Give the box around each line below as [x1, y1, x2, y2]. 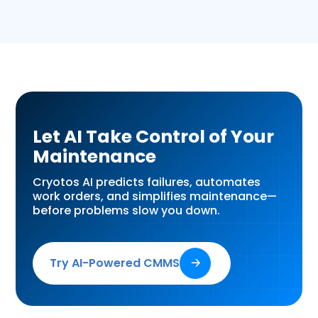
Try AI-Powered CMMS [50, 255, 180, 272]
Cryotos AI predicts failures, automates [33, 174, 261, 191]
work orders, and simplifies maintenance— [33, 188, 278, 205]
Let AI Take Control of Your [33, 124, 275, 150]
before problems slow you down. [33, 202, 221, 219]
